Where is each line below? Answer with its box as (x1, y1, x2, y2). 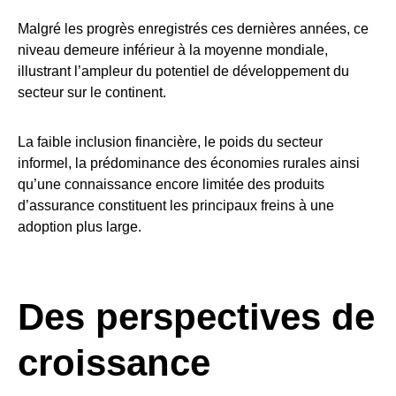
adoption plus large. (18, 219, 141, 235)
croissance (18, 342, 210, 385)
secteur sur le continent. (18, 85, 166, 101)
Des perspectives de (18, 296, 375, 339)
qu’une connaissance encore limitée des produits (18, 177, 324, 193)
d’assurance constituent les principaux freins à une (18, 198, 334, 214)
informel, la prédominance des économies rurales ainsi (18, 156, 360, 171)
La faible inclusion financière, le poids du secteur (18, 134, 323, 150)
